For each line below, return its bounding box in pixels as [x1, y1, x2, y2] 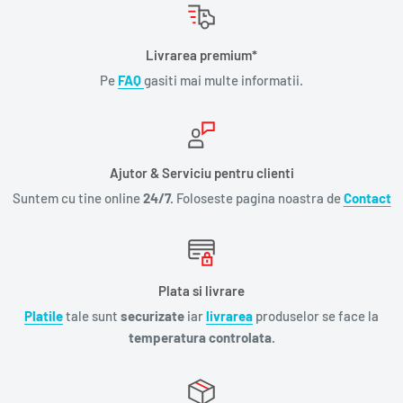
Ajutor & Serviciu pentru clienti [109, 164, 294, 181]
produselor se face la [253, 307, 379, 324]
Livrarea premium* [146, 46, 257, 63]
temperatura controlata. [128, 328, 275, 345]
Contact [343, 189, 391, 206]
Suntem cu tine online [12, 189, 143, 206]
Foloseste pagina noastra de [173, 189, 344, 206]
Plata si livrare [158, 282, 245, 299]
